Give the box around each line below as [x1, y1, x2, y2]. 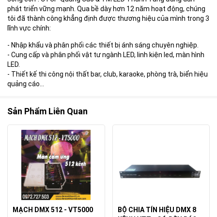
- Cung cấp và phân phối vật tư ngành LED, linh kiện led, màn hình [7, 51, 204, 59]
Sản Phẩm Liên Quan [7, 106, 88, 116]
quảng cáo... [7, 80, 44, 88]
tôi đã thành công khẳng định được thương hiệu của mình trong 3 [7, 15, 209, 22]
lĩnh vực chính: [7, 24, 51, 32]
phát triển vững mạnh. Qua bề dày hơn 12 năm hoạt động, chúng [7, 5, 205, 13]
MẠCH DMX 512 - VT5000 [13, 206, 93, 214]
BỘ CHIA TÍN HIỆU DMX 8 [117, 206, 196, 214]
